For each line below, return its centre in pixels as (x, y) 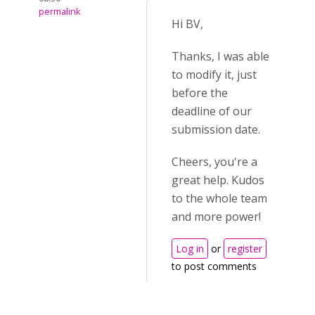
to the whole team (219, 198)
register (245, 249)
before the (200, 93)
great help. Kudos (218, 180)
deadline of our (212, 111)
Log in (190, 249)
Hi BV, (189, 24)
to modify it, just (214, 75)
